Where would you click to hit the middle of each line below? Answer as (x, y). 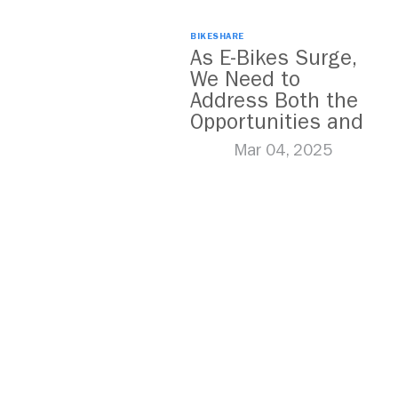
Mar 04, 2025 (283, 151)
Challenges (244, 143)
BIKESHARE (217, 36)
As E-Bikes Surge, (273, 58)
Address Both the (274, 100)
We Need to (245, 79)
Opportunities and (277, 122)
